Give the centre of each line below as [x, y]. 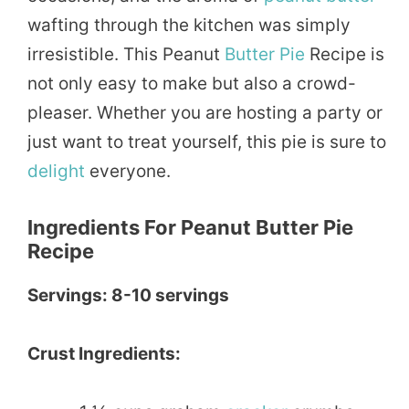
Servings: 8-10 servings [128, 295]
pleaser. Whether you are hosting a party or [205, 112]
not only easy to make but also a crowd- [192, 83]
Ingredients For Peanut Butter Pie [190, 227]
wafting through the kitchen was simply [189, 25]
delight [56, 171]
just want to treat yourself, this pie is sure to [207, 142]
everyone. [128, 171]
